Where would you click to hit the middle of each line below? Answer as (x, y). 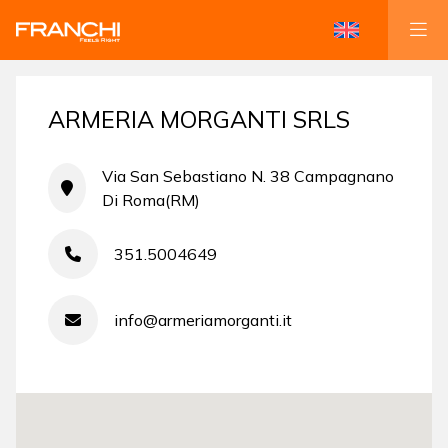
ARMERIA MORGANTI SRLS (199, 119)
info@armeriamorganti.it (203, 320)
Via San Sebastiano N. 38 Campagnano (247, 176)
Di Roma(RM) (150, 200)
